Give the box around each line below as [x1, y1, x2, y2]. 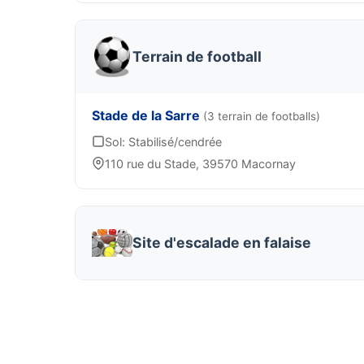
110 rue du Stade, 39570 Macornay [105, 157, 296, 171]
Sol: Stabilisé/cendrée [105, 135, 222, 149]
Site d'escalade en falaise [132, 234, 311, 251]
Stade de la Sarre [92, 107, 203, 123]
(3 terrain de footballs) [203, 110, 320, 123]
